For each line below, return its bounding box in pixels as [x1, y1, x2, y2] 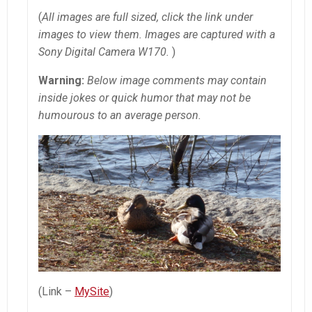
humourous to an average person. [38, 108, 201, 122]
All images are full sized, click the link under [42, 10, 253, 24]
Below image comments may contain [87, 73, 267, 87]
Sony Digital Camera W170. [38, 45, 169, 58]
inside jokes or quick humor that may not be [38, 91, 251, 104]
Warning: [38, 73, 84, 87]
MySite [75, 284, 109, 298]
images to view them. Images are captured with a [38, 27, 275, 41]
